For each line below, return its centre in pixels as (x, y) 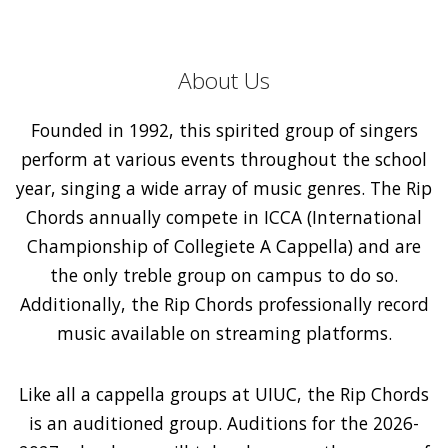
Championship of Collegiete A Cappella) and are (224, 245)
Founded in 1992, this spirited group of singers (224, 129)
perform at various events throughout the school (224, 158)
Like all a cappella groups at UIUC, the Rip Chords (224, 393)
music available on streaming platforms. (224, 332)
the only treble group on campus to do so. (224, 274)
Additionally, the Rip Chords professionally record (224, 303)
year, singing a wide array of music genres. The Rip (224, 187)
